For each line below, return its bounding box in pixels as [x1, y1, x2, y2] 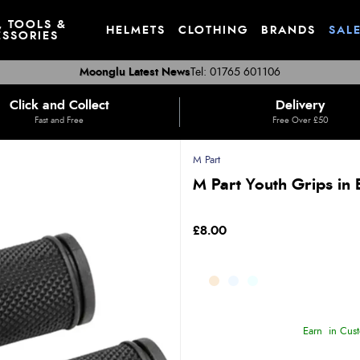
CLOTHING [178, 24, 248, 36]
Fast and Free [35, 116, 84, 125]
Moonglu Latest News [80, 67, 190, 78]
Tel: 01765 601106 [190, 67, 280, 78]
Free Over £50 [272, 116, 329, 125]
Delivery [276, 99, 325, 112]
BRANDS [261, 24, 316, 36]
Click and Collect [9, 99, 109, 112]
